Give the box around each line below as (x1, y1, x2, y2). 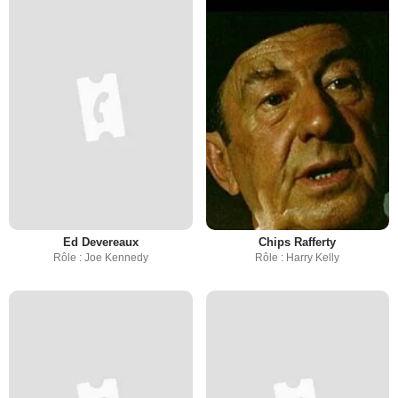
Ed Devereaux (62, 235, 139, 249)
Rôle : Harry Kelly (255, 251, 340, 264)
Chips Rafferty (259, 235, 337, 249)
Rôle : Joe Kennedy (52, 251, 148, 264)
